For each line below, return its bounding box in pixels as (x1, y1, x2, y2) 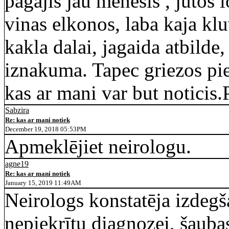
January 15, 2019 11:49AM (5, 179, 81, 187)
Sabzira (5, 106, 29, 114)
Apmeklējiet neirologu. (5, 135, 191, 157)
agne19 (5, 159, 29, 168)
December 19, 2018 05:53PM (5, 125, 86, 133)
